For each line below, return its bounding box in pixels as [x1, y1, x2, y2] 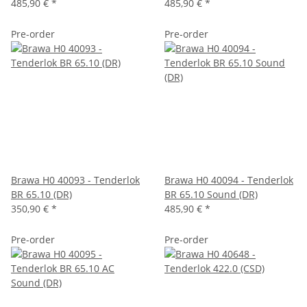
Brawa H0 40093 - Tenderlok [11, 173, 140, 186]
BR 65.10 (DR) [11, 187, 72, 201]
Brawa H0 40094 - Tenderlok [164, 173, 293, 186]
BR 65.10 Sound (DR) [164, 187, 258, 201]
